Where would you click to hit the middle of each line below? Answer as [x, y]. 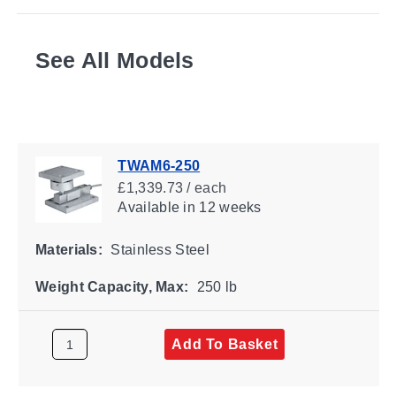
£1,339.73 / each [171, 187]
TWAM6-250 [158, 165]
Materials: [69, 249]
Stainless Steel [158, 249]
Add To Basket [224, 344]
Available [148, 207]
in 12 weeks [220, 207]
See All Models [114, 60]
